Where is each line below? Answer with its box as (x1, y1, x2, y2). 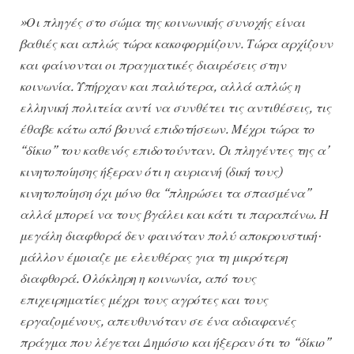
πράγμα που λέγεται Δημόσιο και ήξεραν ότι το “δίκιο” (20, 334, 330, 351)
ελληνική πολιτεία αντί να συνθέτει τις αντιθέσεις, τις (20, 100, 331, 116)
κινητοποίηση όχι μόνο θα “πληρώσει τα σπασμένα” (20, 185, 311, 201)
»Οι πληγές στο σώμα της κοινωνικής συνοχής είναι (20, 14, 305, 31)
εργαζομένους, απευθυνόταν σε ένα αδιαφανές (20, 313, 296, 330)
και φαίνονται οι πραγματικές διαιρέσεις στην (20, 57, 286, 73)
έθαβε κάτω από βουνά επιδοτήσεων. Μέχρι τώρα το (20, 121, 314, 137)
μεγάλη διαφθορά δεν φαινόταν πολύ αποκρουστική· (20, 228, 321, 244)
